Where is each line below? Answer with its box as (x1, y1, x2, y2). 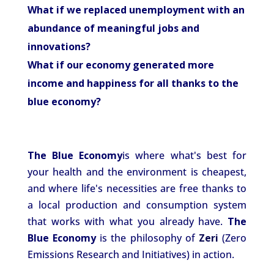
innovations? (27, 39, 91, 53)
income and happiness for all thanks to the (27, 76, 239, 90)
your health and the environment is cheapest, (27, 165, 247, 179)
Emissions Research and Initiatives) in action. (27, 247, 234, 261)
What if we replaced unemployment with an (27, 2, 245, 17)
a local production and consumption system (27, 198, 247, 212)
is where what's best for (122, 148, 247, 162)
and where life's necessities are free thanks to (27, 181, 247, 195)
